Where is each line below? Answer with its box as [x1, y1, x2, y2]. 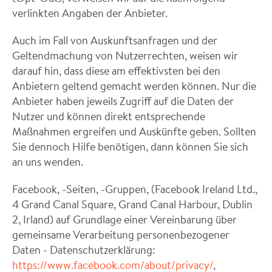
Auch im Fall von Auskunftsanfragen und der [12, 33, 217, 47]
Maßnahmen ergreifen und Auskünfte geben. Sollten [12, 124, 256, 138]
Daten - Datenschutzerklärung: [12, 242, 155, 257]
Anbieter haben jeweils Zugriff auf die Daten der [12, 93, 234, 108]
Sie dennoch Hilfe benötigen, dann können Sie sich [12, 139, 248, 154]
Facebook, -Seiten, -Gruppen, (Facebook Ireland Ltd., [12, 182, 257, 196]
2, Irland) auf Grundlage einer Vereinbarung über [12, 212, 237, 226]
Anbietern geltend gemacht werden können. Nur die [12, 78, 256, 93]
